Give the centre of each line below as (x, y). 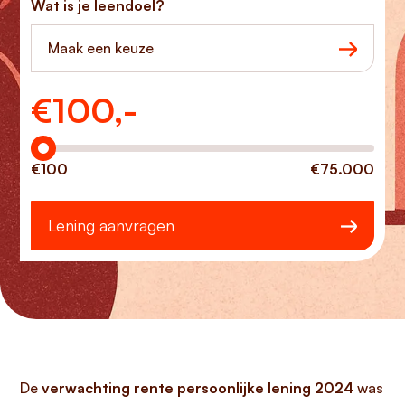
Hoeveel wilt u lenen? (101, 102)
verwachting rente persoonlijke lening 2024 (198, 388)
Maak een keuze (101, 48)
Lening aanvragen (111, 225)
